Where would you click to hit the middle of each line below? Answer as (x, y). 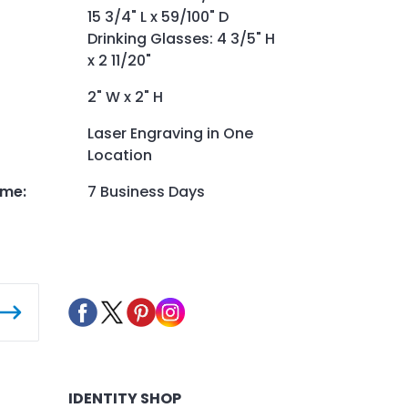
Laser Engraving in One (170, 133)
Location (120, 155)
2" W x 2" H (125, 97)
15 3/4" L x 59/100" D (158, 16)
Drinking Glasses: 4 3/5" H (181, 38)
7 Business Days (146, 191)
